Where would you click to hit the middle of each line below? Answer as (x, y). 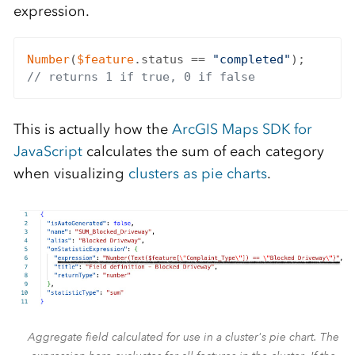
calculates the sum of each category (203, 152)
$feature (105, 59)
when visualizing (71, 174)
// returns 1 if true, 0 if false (141, 76)
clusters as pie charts (197, 174)
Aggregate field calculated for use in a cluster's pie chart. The (184, 337)
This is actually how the (92, 130)
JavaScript (48, 152)
